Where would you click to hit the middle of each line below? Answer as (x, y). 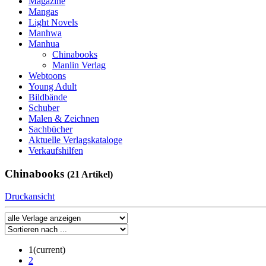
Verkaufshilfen (56, 151)
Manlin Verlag (79, 65)
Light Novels (53, 22)
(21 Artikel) (90, 174)
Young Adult (53, 86)
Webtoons (47, 76)
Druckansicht (30, 197)
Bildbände (48, 97)
